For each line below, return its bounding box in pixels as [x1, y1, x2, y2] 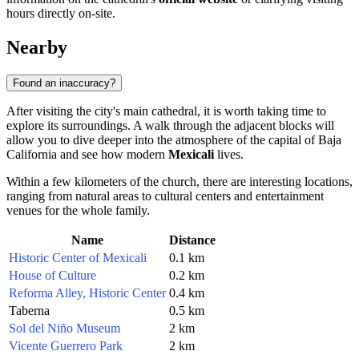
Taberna [9, 303, 50, 317]
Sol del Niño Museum [9, 321, 120, 335]
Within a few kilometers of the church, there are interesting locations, [6, 174, 353, 188]
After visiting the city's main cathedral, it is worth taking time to [6, 103, 326, 118]
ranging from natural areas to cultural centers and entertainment [6, 188, 324, 203]
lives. [214, 147, 244, 161]
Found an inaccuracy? [13, 76, 115, 89]
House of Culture [9, 268, 96, 282]
